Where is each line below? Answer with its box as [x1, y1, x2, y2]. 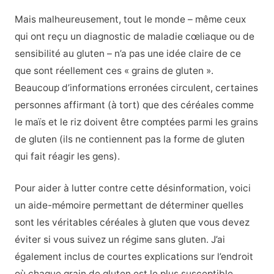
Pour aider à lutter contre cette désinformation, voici [14, 182, 251, 194]
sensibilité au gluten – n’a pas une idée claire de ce [14, 47, 241, 59]
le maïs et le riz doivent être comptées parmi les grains [14, 116, 258, 128]
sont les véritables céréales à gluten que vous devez [14, 217, 250, 229]
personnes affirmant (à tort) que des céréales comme [14, 98, 254, 111]
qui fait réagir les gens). [14, 150, 120, 162]
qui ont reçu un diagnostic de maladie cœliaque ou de [14, 30, 254, 42]
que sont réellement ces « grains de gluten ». [14, 64, 213, 76]
